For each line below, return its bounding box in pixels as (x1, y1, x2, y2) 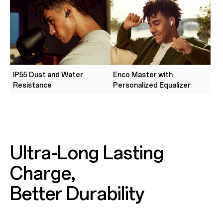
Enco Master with (113, 71, 173, 80)
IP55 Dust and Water (12, 71, 83, 80)
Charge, (9, 163, 75, 185)
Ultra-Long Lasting (9, 142, 164, 164)
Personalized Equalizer (113, 81, 191, 90)
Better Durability (9, 183, 145, 205)
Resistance (12, 81, 52, 90)
